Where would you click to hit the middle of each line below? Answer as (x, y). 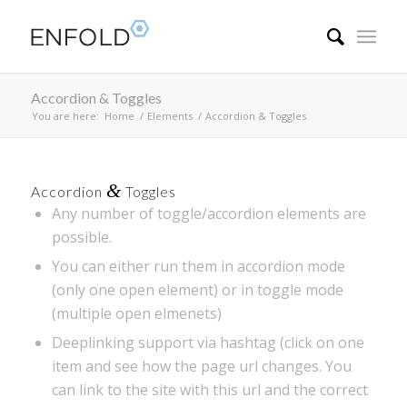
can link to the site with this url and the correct (209, 390)
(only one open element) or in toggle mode (197, 290)
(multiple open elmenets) (136, 313)
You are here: (65, 116)
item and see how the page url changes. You (201, 366)
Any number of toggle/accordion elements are (208, 213)
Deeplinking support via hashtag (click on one (208, 342)
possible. (81, 237)
